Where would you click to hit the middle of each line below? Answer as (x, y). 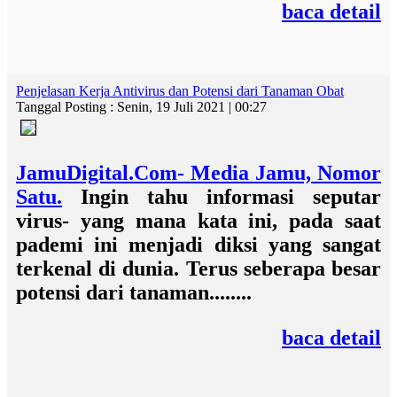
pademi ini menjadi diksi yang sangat (198, 245)
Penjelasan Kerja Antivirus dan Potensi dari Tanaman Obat (180, 91)
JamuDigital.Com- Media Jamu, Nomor (198, 173)
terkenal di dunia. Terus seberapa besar (198, 269)
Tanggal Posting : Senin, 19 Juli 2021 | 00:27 (141, 107)
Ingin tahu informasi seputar (222, 197)
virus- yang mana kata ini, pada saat (198, 221)
